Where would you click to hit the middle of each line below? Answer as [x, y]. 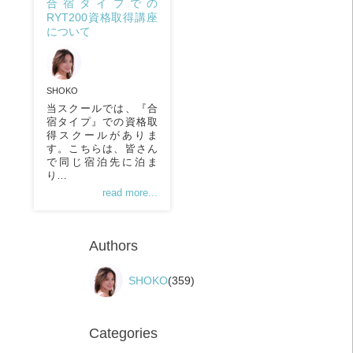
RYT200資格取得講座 [102, 17]
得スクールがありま [102, 135]
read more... [130, 192]
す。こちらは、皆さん [102, 148]
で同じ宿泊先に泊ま [102, 162]
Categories [123, 334]
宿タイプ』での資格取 [102, 121]
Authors [113, 246]
